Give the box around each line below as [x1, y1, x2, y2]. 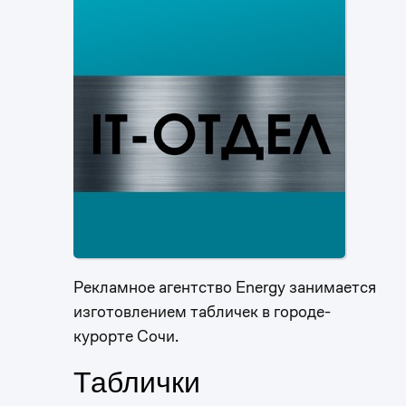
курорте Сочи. [73, 324, 179, 346]
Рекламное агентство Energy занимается [73, 275, 376, 297]
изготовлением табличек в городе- [73, 300, 331, 322]
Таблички [73, 365, 200, 399]
